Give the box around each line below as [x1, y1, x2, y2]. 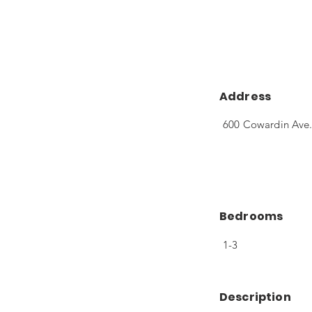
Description [219, 289, 291, 305]
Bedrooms [219, 208, 283, 224]
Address [219, 88, 272, 104]
